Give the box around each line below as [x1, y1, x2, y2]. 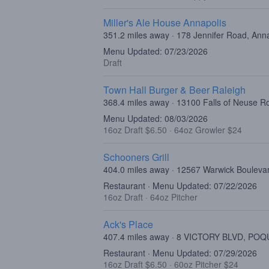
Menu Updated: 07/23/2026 [103, 45, 208, 57]
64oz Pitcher [150, 191, 198, 203]
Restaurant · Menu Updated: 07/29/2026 [103, 247, 257, 259]
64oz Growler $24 [174, 124, 242, 136]
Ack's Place [103, 217, 153, 231]
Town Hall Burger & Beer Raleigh [103, 83, 246, 97]
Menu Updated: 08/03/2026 [103, 112, 208, 124]
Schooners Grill [103, 150, 169, 164]
